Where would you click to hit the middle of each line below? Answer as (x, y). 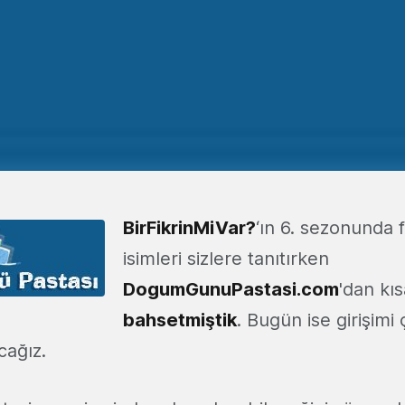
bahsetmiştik (180, 320)
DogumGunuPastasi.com (231, 289)
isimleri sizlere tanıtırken (226, 259)
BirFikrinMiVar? (189, 228)
